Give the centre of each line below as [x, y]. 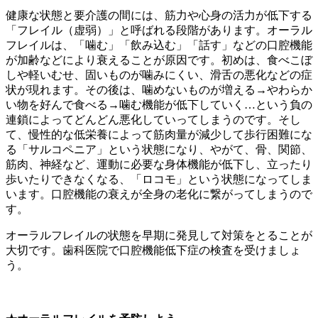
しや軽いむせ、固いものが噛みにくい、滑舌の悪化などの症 [159, 75]
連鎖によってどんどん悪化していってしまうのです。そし [153, 119]
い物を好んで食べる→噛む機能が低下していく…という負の [159, 104]
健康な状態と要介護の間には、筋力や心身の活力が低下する [159, 15]
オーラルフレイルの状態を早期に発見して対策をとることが [159, 235]
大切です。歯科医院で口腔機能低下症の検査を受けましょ [153, 250]
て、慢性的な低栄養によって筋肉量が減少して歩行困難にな [159, 134]
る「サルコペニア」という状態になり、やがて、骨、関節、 [159, 149]
